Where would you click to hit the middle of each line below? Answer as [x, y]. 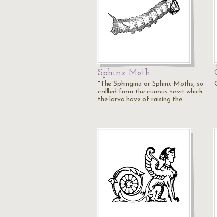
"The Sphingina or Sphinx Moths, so [151, 84]
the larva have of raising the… [142, 100]
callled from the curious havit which [150, 92]
